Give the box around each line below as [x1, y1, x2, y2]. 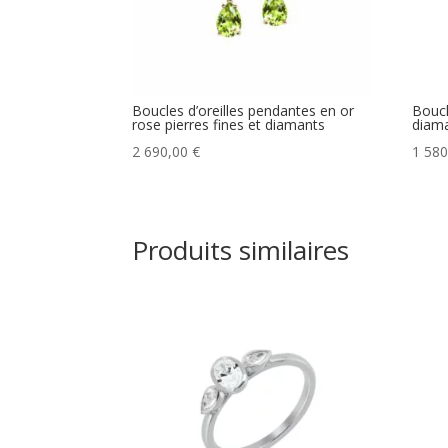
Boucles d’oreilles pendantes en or [132, 101, 354, 121]
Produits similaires [132, 231, 349, 268]
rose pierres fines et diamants [132, 115, 325, 135]
